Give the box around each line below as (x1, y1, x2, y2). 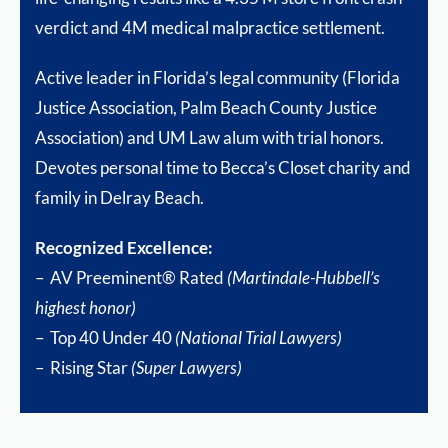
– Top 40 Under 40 (35, 326, 172, 348)
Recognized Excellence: (35, 236, 213, 258)
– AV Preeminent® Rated (35, 266, 227, 288)
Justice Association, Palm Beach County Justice (35, 96, 377, 118)
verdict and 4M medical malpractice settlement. (35, 16, 385, 38)
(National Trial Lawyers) (172, 326, 342, 348)
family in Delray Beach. (35, 186, 204, 208)
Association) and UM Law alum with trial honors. (35, 126, 384, 148)
